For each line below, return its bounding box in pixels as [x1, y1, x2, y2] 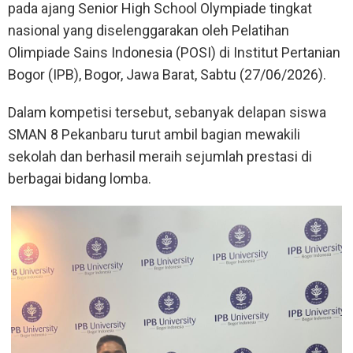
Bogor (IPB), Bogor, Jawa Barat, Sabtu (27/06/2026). [8, 66, 326, 84]
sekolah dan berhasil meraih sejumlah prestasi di [8, 148, 312, 165]
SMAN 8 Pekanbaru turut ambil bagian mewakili [8, 126, 300, 143]
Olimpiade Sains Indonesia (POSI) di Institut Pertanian [8, 44, 340, 61]
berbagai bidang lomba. [8, 170, 151, 188]
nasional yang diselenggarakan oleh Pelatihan [8, 22, 289, 39]
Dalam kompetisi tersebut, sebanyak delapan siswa [8, 104, 326, 121]
